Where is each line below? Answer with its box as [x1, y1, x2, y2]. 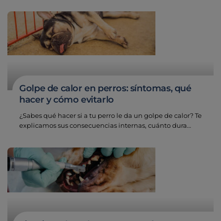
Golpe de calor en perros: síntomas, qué [19, 82, 191, 94]
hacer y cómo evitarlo [19, 94, 114, 105]
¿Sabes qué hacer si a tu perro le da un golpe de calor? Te [19, 111, 202, 120]
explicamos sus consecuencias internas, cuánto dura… [19, 121, 191, 130]
